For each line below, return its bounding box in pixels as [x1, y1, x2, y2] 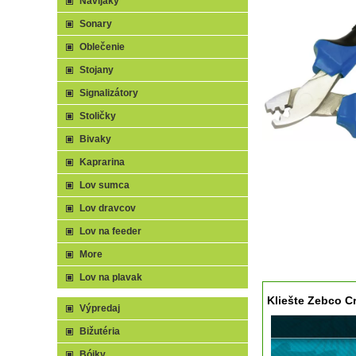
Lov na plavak [79, 272, 142, 283]
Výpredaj [79, 303, 120, 314]
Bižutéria [79, 326, 120, 337]
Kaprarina [79, 157, 125, 168]
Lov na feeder [79, 226, 141, 237]
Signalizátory [79, 87, 138, 99]
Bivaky [79, 133, 111, 145]
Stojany [79, 64, 114, 75]
